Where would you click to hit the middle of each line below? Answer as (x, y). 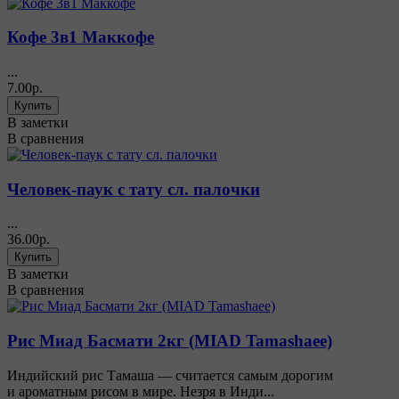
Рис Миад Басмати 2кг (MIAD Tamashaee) (170, 341)
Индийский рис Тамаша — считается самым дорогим (170, 375)
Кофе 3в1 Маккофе (81, 37)
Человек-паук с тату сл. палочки (134, 189)
